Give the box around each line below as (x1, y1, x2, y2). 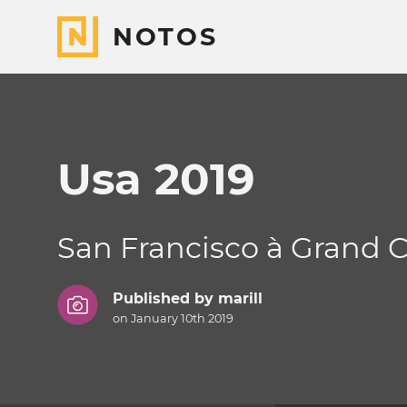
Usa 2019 (57, 153, 255, 205)
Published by (112, 290, 218, 308)
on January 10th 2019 (112, 312, 233, 326)
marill (217, 290, 263, 308)
